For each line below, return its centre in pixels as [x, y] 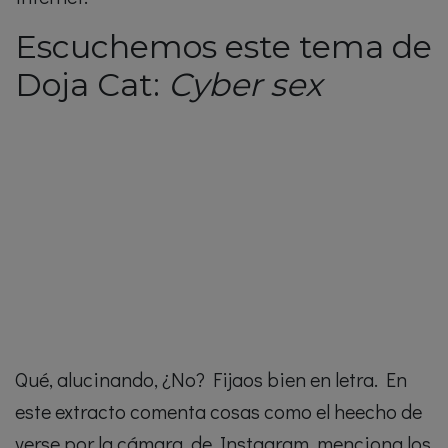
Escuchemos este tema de [223, 46]
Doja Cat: [91, 84]
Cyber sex [245, 84]
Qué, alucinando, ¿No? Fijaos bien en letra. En [211, 379]
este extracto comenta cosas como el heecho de [218, 411]
